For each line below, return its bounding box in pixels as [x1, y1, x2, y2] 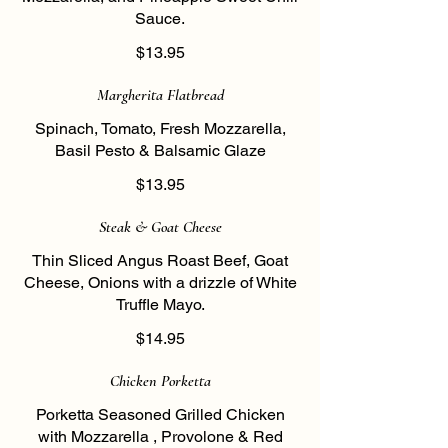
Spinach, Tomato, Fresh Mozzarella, [34, 119, 286, 138]
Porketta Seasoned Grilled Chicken [35, 405, 285, 424]
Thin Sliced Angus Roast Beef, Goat [32, 251, 288, 270]
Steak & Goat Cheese [98, 217, 222, 237]
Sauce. [135, 9, 185, 28]
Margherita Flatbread [96, 85, 224, 105]
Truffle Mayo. [115, 295, 205, 314]
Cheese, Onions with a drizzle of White [23, 273, 297, 292]
